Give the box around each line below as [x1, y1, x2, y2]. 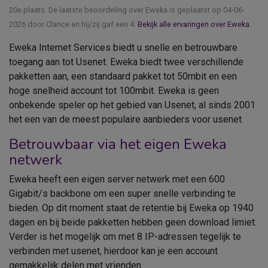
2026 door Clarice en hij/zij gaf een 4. [9, 19, 138, 29]
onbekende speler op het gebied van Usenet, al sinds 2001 [9, 99, 255, 111]
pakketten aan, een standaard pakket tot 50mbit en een [9, 70, 237, 82]
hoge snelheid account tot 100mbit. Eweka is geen [9, 84, 219, 96]
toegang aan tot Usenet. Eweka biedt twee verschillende [9, 56, 243, 68]
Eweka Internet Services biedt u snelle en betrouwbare [9, 41, 237, 53]
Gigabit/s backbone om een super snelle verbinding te [9, 187, 236, 199]
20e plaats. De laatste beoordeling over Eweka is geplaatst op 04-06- [9, 5, 245, 14]
